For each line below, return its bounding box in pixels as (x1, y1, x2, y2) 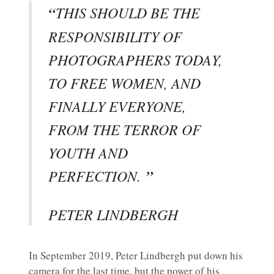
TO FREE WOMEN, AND (48, 73, 201, 93)
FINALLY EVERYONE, (48, 96, 186, 116)
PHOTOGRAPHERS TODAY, (48, 50, 222, 70)
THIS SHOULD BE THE (56, 2, 200, 23)
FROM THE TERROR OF (48, 119, 201, 139)
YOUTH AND (48, 143, 128, 163)
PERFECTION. (48, 166, 146, 186)
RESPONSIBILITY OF (48, 26, 182, 46)
